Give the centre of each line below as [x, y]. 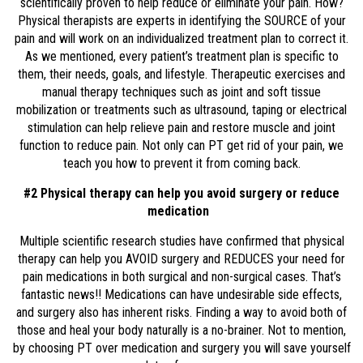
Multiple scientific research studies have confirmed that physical [181, 241]
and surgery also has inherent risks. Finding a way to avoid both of [181, 312]
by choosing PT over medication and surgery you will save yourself [181, 348]
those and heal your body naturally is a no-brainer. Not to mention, [181, 330]
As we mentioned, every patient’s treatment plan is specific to [181, 56]
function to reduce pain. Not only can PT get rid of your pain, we [181, 145]
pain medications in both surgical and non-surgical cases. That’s [181, 276]
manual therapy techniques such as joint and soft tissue [181, 92]
